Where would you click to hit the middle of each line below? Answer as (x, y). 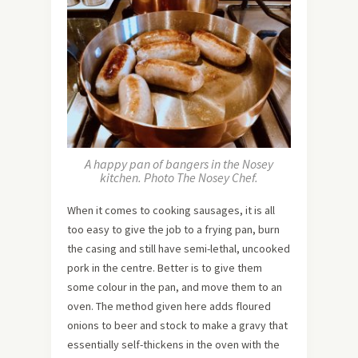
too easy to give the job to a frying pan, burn (173, 230)
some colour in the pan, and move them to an (175, 287)
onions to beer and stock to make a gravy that (177, 326)
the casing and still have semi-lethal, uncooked (179, 249)
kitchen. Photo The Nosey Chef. (179, 178)
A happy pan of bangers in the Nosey (179, 164)
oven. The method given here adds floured (169, 306)
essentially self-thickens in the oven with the (173, 345)
